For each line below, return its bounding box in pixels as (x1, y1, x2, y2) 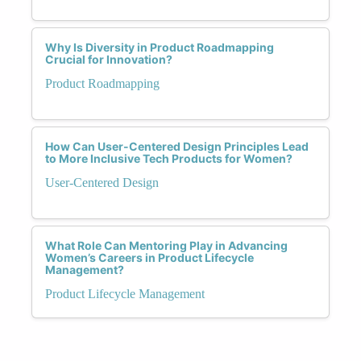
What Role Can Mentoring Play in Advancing (45, 238, 288, 252)
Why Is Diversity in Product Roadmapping (45, 39, 274, 54)
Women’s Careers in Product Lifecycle (45, 250, 254, 264)
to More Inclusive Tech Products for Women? (45, 151, 293, 165)
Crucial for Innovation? (45, 52, 172, 66)
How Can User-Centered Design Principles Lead (45, 139, 309, 153)
